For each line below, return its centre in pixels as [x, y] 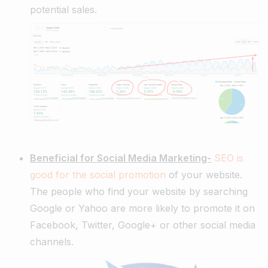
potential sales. [63, 9]
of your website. [204, 175]
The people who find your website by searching [139, 192]
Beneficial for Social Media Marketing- [121, 158]
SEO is [229, 158]
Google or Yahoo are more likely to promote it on [142, 208]
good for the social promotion [98, 175]
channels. [52, 242]
